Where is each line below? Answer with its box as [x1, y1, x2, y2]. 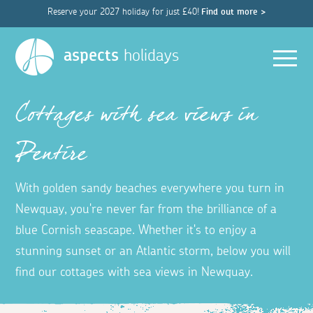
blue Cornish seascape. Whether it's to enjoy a [15, 224, 257, 238]
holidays [119, 47, 180, 64]
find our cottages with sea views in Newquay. [15, 266, 254, 279]
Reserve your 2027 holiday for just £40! [47, 8, 199, 17]
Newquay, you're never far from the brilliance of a [15, 203, 277, 217]
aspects [64, 47, 119, 64]
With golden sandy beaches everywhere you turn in [15, 182, 285, 196]
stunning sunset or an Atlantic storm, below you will [15, 245, 291, 259]
